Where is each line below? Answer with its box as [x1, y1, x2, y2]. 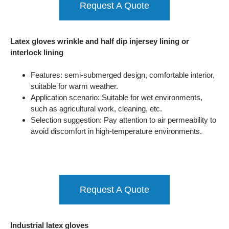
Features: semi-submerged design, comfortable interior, [31, 71, 215, 79]
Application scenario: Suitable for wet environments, [31, 93, 202, 102]
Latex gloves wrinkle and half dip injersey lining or [10, 37, 189, 45]
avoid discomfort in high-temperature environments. [31, 127, 202, 135]
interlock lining [10, 48, 63, 57]
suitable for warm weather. [31, 82, 118, 90]
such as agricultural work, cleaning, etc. [31, 104, 162, 113]
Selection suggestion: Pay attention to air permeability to [31, 116, 216, 124]
